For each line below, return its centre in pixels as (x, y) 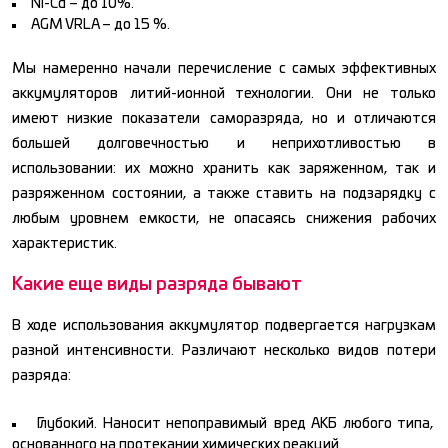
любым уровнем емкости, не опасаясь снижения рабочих (224, 218)
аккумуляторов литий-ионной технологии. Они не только (224, 93)
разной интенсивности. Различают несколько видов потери (224, 350)
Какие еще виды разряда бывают (157, 284)
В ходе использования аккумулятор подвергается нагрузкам (224, 325)
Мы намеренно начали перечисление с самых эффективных (224, 68)
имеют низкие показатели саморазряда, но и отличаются (224, 118)
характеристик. (64, 243)
